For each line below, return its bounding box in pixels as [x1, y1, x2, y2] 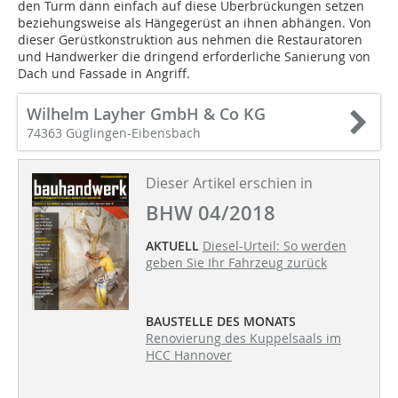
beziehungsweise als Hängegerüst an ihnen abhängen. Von [18, 14, 371, 32]
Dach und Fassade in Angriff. [18, 65, 190, 83]
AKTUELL [145, 237, 199, 255]
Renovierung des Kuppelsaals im [145, 330, 341, 347]
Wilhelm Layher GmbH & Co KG [27, 103, 266, 125]
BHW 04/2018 [145, 200, 275, 227]
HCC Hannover [145, 346, 232, 364]
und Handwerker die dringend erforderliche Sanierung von [18, 48, 370, 66]
